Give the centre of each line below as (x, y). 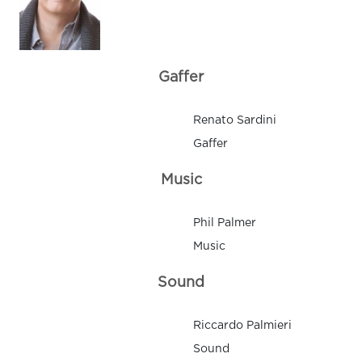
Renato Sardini (235, 121)
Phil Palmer (225, 223)
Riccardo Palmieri (242, 326)
